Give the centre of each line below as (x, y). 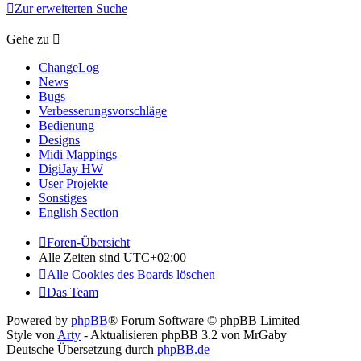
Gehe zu (28, 39)
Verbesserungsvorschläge (103, 110)
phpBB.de (183, 349)
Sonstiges (63, 197)
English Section (79, 212)
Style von (32, 334)
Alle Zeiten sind (81, 257)
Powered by (39, 320)
